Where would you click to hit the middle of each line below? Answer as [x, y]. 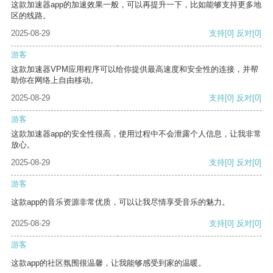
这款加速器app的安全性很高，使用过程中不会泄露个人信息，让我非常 [136, 134]
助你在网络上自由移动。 [55, 80]
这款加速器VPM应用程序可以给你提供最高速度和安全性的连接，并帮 [135, 69]
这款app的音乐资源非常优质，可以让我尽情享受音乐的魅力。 [120, 202]
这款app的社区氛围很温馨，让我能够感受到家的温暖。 [108, 263]
